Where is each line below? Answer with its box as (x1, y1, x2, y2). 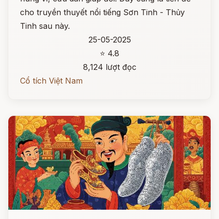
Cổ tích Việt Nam (20, 76, 83, 86)
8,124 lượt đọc (83, 62, 136, 72)
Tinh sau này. (20, 21, 70, 31)
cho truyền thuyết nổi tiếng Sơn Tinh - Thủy (20, 7, 185, 17)
